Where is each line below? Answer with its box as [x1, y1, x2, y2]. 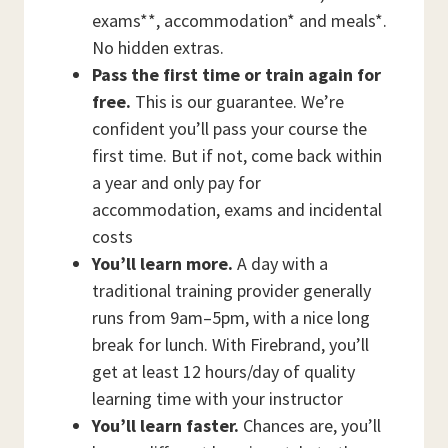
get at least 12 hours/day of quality [92, 360, 355, 383]
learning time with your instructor [92, 387, 343, 410]
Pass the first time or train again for [92, 63, 381, 86]
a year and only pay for [92, 171, 261, 194]
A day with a [233, 252, 328, 275]
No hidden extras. [92, 36, 224, 59]
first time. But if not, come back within [92, 144, 382, 167]
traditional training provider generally [92, 279, 371, 302]
